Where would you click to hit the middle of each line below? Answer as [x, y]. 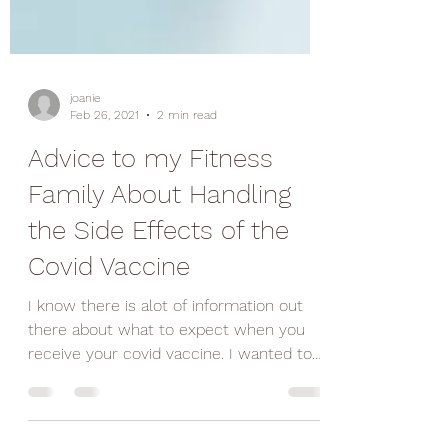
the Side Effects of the [158, 278]
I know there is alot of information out [165, 353]
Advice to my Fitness [150, 206]
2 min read [187, 162]
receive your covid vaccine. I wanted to [128, 401]
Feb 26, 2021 [104, 162]
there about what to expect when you [166, 377]
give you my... [75, 425]
